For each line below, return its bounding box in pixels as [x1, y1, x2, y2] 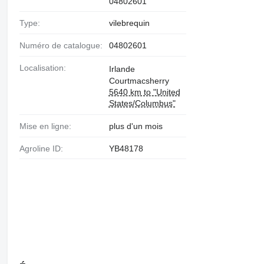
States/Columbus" [108, 98, 176, 108]
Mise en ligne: [26, 121, 71, 131]
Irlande [108, 64, 135, 74]
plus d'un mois [108, 121, 163, 131]
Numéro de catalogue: [25, 41, 103, 50]
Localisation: [24, 62, 66, 72]
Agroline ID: [24, 143, 63, 153]
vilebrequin [108, 18, 150, 28]
